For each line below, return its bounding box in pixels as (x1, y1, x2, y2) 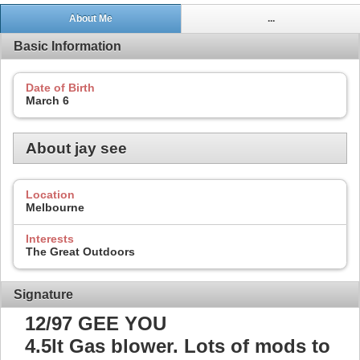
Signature (14, 287, 73, 301)
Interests (26, 232, 74, 246)
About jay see (26, 139, 127, 157)
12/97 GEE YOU (25, 313, 166, 335)
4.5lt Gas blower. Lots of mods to (25, 335, 330, 358)
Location (26, 187, 75, 201)
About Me (68, 13, 112, 25)
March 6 (26, 93, 69, 107)
